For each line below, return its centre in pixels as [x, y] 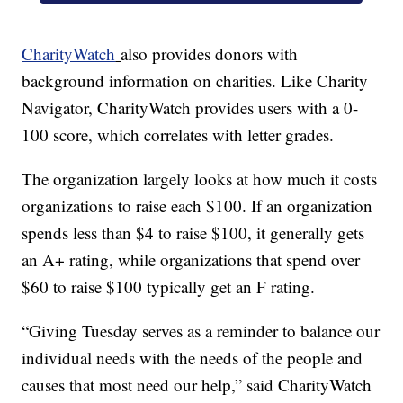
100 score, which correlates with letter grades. [178, 134]
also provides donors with [210, 53]
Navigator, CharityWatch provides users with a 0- [190, 107]
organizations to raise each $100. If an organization [197, 205]
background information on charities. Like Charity [195, 80]
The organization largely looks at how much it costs [200, 178]
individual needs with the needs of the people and [193, 357]
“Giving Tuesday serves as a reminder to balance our [201, 330]
